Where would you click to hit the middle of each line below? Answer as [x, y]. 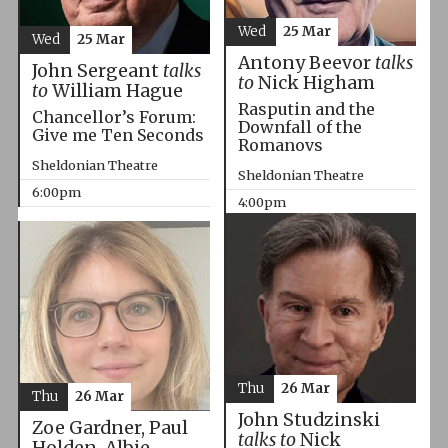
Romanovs [280, 144]
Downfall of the [299, 126]
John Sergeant [97, 70]
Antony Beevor [306, 62]
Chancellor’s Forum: [113, 116]
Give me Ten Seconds [117, 134]
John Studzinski [308, 419]
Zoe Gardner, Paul [109, 427]
